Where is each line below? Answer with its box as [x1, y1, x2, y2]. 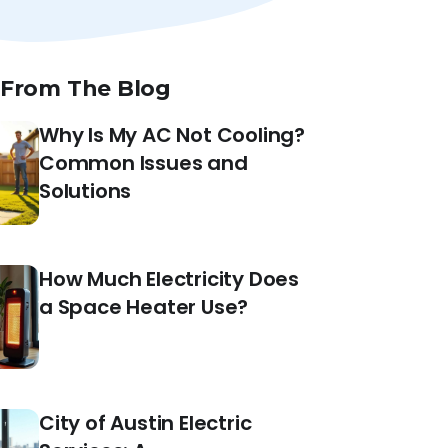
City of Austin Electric [39, 408, 252, 437]
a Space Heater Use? [39, 292, 249, 321]
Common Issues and [39, 148, 248, 177]
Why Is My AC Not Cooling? [39, 120, 306, 149]
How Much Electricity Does [39, 264, 300, 293]
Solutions [39, 176, 132, 205]
